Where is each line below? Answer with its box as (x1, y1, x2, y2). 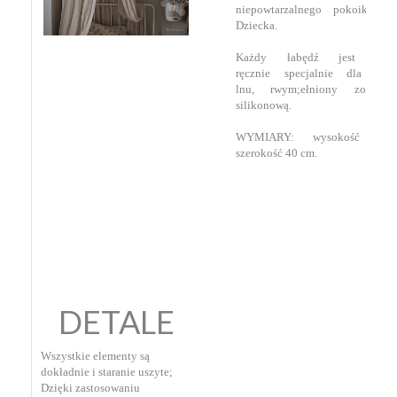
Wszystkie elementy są (41, 348, 150, 362)
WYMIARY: (236, 129, 313, 144)
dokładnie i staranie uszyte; (41, 364, 173, 378)
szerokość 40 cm (236, 145, 315, 160)
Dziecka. (236, 18, 283, 32)
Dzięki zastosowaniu (41, 380, 140, 394)
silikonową (236, 97, 289, 112)
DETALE (58, 301, 175, 341)
